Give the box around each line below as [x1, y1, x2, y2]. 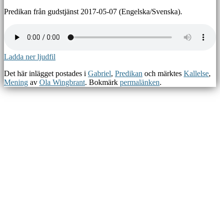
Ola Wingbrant [39, 78, 85, 86]
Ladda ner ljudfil [4, 52, 55, 61]
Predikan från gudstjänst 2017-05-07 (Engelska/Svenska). [4, 7, 182, 16]
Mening [4, 78, 28, 86]
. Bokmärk [85, 78, 120, 86]
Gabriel [88, 69, 111, 78]
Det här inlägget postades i [4, 69, 88, 78]
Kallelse [184, 69, 209, 78]
